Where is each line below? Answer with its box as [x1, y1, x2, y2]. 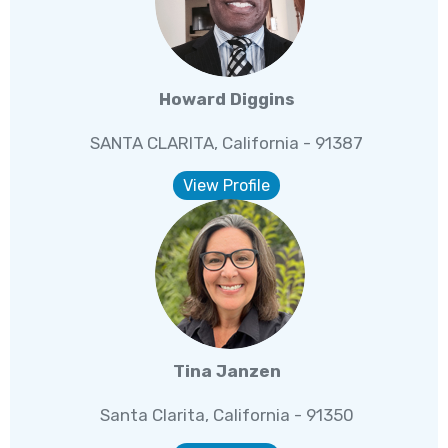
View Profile [183, 176, 271, 196]
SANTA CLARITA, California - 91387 [90, 133, 364, 154]
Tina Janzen [172, 361, 281, 382]
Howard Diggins [158, 89, 295, 110]
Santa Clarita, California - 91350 [99, 405, 354, 426]
